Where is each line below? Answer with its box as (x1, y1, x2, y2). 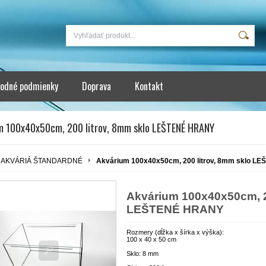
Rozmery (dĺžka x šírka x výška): (126, 228, 224, 236)
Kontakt (135, 79, 163, 93)
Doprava (82, 79, 111, 93)
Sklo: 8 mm (126, 249, 159, 257)
